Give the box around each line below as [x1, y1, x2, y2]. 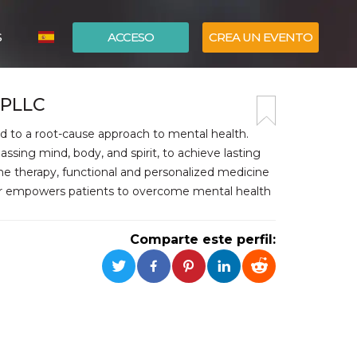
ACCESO [108, 29, 154, 45]
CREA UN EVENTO [209, 29, 312, 45]
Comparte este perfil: [130, 232, 276, 247]
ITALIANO [61, 80, 112, 94]
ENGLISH [61, 104, 109, 118]
